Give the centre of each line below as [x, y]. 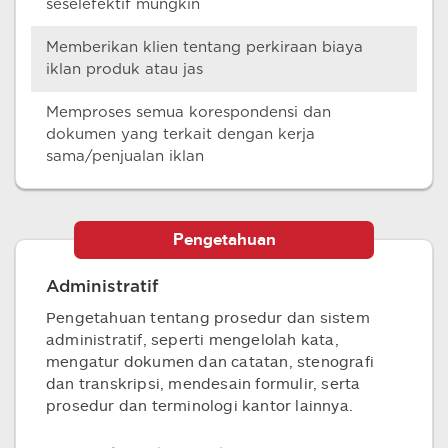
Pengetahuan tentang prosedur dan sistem [208, 317]
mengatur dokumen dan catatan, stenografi [210, 361]
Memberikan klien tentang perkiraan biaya [204, 47]
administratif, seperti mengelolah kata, [192, 339]
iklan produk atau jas [124, 69]
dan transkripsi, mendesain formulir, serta [203, 383]
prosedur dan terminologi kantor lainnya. [199, 405]
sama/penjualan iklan [125, 156]
